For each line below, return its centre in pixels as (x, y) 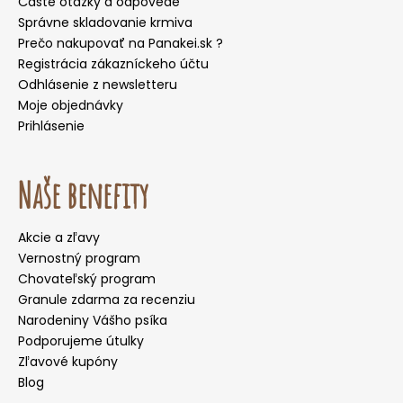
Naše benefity (83, 195)
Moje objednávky (71, 106)
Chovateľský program (87, 279)
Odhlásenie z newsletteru (98, 85)
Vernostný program (79, 259)
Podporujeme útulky (81, 341)
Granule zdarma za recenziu (107, 300)
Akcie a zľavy (59, 238)
